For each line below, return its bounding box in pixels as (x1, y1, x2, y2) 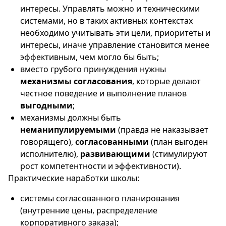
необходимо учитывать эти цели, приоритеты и (20, 27, 210, 38)
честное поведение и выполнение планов (20, 88, 187, 99)
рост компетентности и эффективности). (20, 160, 181, 172)
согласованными (75, 136, 149, 147)
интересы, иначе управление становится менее (20, 39, 209, 50)
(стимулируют (150, 148, 207, 159)
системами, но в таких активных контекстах (20, 15, 193, 26)
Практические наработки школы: (8, 173, 139, 184)
